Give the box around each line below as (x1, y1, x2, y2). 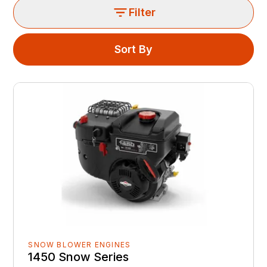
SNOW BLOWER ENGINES (28, 240, 131, 250)
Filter (128, 6, 156, 18)
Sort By (114, 43, 153, 55)
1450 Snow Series (28, 250, 129, 265)
